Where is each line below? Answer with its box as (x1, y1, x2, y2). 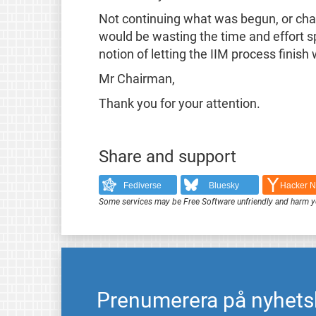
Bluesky (209, 180, 240, 190)
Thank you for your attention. (98, 96, 260, 111)
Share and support (98, 147, 236, 167)
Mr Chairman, (98, 71, 175, 86)
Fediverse (123, 180, 162, 190)
